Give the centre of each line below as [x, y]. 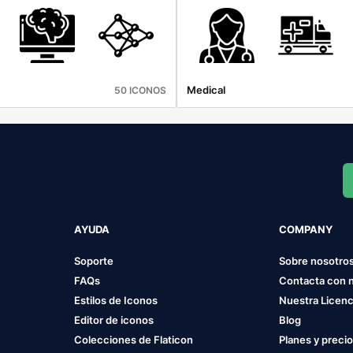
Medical [206, 89]
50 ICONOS [140, 90]
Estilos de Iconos [115, 300]
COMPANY [306, 229]
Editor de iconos [113, 320]
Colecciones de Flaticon [133, 339]
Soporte [93, 260]
